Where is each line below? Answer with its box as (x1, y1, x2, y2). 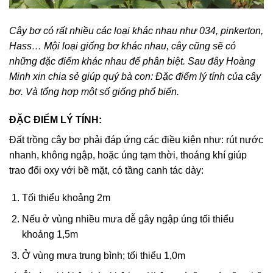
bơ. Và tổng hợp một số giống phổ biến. (9, 86, 182, 97)
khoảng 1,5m (21, 229, 78, 239)
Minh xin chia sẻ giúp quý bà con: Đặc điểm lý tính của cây (9, 71, 261, 82)
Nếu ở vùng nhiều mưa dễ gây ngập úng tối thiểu (21, 213, 234, 224)
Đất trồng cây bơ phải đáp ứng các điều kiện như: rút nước (9, 134, 263, 145)
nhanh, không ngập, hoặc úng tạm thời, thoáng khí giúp (9, 149, 247, 160)
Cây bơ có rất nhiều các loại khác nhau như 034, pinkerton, (9, 25, 263, 36)
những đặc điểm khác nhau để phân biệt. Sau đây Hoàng (9, 55, 255, 66)
